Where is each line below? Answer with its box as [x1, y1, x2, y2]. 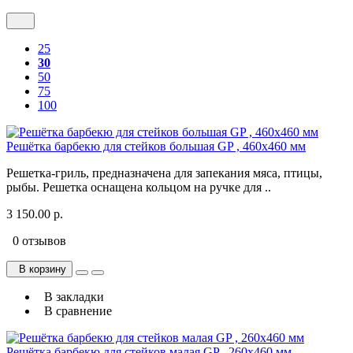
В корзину [13, 263, 66, 276]
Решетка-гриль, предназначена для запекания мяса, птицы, [6, 166, 322, 180]
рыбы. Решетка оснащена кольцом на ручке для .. [6, 180, 271, 195]
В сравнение [38, 304, 112, 318]
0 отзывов [6, 234, 66, 248]
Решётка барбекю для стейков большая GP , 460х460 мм [6, 139, 306, 154]
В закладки [38, 290, 104, 304]
